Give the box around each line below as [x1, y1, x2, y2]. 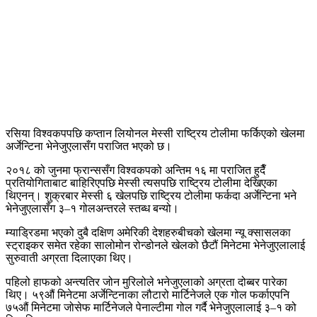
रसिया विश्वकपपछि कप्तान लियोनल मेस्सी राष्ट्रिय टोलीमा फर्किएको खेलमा [6, 127, 305, 139]
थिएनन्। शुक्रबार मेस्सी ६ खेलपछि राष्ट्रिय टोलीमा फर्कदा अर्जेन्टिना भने [6, 189, 296, 202]
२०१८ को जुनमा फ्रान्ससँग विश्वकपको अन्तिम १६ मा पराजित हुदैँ [6, 163, 265, 176]
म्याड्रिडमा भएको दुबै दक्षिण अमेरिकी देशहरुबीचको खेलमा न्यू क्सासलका [6, 226, 291, 238]
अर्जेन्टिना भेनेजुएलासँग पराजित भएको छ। [6, 139, 172, 152]
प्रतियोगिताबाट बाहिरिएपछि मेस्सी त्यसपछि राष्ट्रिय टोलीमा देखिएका [6, 176, 277, 189]
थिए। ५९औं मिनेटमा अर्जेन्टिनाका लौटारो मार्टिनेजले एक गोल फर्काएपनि [6, 288, 289, 301]
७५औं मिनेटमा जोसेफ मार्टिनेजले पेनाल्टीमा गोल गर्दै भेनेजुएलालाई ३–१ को [6, 301, 296, 313]
